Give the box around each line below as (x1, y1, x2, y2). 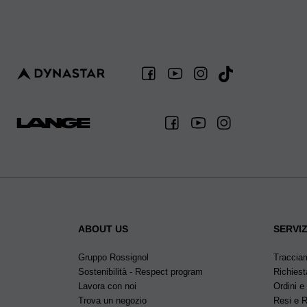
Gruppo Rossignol (78, 251, 149, 262)
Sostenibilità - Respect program (78, 266, 203, 277)
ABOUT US (78, 223, 128, 234)
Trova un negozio (78, 295, 147, 306)
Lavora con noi (78, 280, 136, 291)
